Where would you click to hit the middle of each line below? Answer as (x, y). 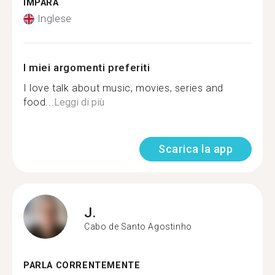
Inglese (54, 19)
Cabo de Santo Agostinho (138, 226)
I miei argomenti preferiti (87, 68)
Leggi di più (79, 102)
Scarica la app (196, 149)
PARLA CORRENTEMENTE (82, 265)
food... (39, 102)
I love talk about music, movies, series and (123, 88)
